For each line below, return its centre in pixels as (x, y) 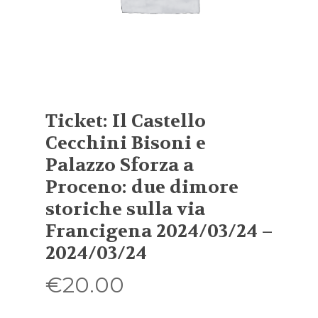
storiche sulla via (125, 209)
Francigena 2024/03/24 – (159, 231)
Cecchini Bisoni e (126, 143)
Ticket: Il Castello (126, 121)
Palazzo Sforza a (120, 165)
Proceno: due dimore (142, 187)
